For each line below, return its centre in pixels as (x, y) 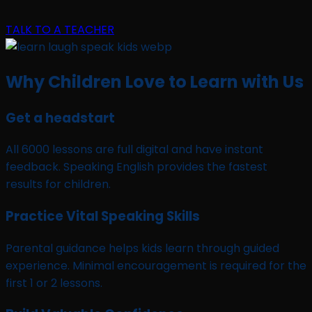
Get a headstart (60, 118)
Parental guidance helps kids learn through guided (142, 248)
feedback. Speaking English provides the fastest (136, 167)
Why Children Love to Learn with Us (155, 81)
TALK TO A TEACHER (60, 29)
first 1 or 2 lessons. (54, 283)
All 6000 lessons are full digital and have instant (134, 150)
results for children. (58, 185)
